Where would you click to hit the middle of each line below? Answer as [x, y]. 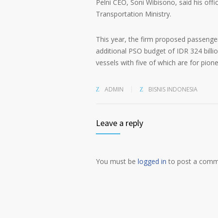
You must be [117, 161]
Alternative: [111, 183]
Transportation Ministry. [134, 14]
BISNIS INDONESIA [173, 89]
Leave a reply [119, 123]
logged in [152, 161]
